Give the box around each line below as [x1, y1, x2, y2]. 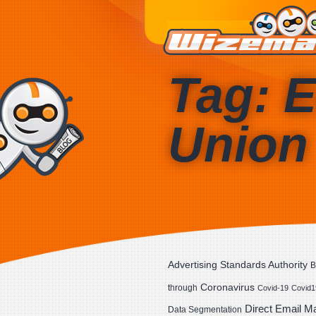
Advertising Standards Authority [168, 259, 308, 270]
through [168, 283, 197, 293]
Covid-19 [257, 284, 288, 292]
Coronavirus [200, 281, 255, 293]
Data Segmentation [168, 305, 242, 315]
